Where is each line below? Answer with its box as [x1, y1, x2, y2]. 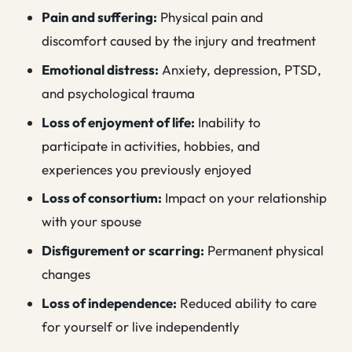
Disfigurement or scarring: [42, 242, 205, 259]
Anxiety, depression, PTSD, [159, 60, 322, 78]
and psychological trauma [42, 84, 196, 101]
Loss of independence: [42, 295, 178, 311]
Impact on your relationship [162, 189, 328, 207]
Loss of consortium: [42, 189, 163, 207]
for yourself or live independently [42, 318, 240, 335]
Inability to [195, 113, 262, 130]
